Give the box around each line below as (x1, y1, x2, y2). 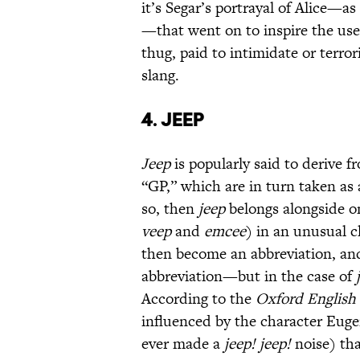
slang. (141, 64, 179, 87)
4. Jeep (141, 108, 205, 132)
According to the (141, 288, 256, 310)
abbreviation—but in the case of (141, 265, 356, 288)
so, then (141, 198, 198, 220)
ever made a (141, 333, 224, 355)
